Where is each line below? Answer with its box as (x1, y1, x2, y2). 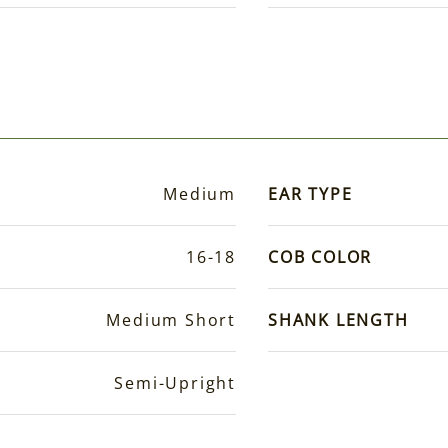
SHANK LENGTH (268, 309, 409, 332)
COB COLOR (268, 246, 373, 269)
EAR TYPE (268, 183, 353, 206)
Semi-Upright (114, 372, 236, 395)
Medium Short (106, 309, 236, 332)
